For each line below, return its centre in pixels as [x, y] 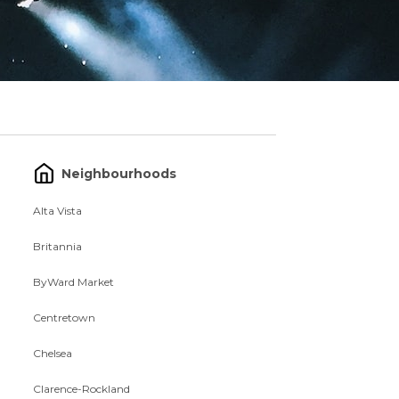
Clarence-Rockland [82, 389]
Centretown [65, 318]
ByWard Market [74, 282]
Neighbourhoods [119, 173]
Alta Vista [58, 211]
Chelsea [53, 353]
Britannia [58, 246]
